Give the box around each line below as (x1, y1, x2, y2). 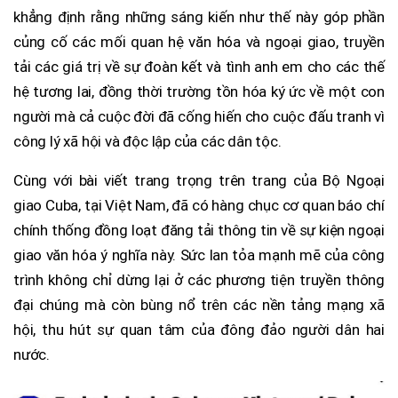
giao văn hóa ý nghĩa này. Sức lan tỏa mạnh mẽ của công (13, 245, 385, 264)
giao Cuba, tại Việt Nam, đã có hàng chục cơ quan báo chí (13, 195, 385, 214)
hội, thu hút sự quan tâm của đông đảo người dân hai (13, 320, 385, 338)
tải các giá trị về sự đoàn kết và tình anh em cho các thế (13, 57, 385, 76)
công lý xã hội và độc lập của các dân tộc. (13, 131, 282, 150)
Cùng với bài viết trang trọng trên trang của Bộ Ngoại (13, 171, 385, 189)
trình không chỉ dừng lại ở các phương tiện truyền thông (13, 270, 385, 289)
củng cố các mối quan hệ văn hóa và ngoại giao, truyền (13, 32, 385, 51)
